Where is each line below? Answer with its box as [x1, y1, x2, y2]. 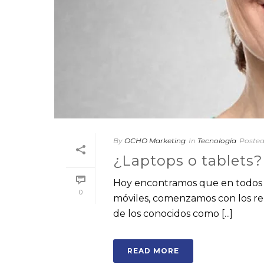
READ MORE [127, 246, 179, 255]
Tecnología [197, 136, 236, 145]
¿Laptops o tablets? [113, 152, 263, 169]
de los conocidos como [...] [113, 208, 233, 219]
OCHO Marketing [124, 136, 186, 145]
